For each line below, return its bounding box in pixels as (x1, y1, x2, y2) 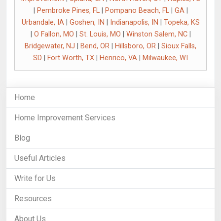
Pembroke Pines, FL (37, 6, 100, 15)
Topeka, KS (163, 18, 200, 27)
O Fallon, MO (34, 30, 74, 38)
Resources (14, 194, 52, 203)
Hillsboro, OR (115, 42, 156, 50)
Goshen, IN (69, 18, 105, 27)
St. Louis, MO (79, 30, 121, 38)
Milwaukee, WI (143, 54, 188, 62)
